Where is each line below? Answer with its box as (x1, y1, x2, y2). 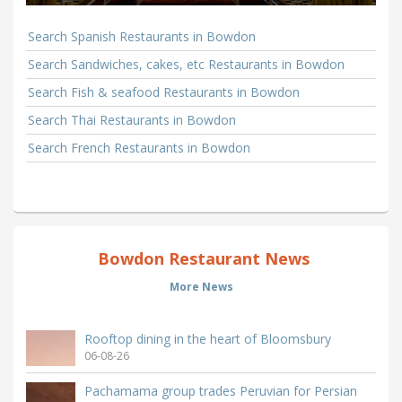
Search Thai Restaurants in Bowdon (28, 110, 236, 128)
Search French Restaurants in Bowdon (28, 138, 250, 156)
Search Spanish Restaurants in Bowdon (28, 27, 256, 45)
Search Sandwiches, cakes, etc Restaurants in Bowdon (28, 55, 345, 73)
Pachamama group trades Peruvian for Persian (84, 381, 357, 399)
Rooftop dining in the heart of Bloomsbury (84, 329, 331, 347)
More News (169, 278, 233, 294)
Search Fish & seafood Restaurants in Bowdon (28, 83, 300, 100)
